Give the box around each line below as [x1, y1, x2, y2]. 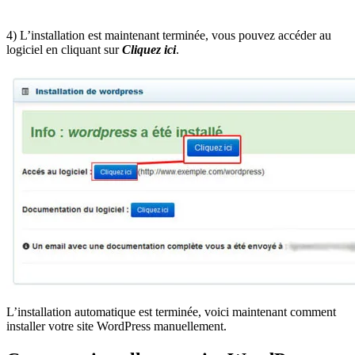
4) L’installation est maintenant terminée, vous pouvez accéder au [6, 28, 331, 42]
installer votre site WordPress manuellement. [6, 319, 227, 333]
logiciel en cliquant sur [6, 42, 122, 56]
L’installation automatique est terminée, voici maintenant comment [6, 304, 336, 319]
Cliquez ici [122, 42, 176, 56]
